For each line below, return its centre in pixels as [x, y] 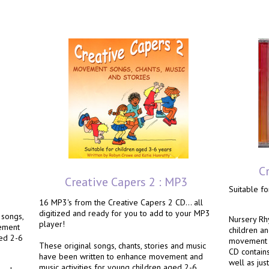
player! [52, 224]
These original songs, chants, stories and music [122, 246]
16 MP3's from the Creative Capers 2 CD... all [121, 202]
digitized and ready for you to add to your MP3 [125, 213]
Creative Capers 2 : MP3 [126, 182]
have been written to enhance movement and [121, 256]
